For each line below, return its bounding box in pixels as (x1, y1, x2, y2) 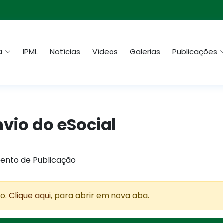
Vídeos (92, 46, 118, 57)
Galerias (130, 46, 160, 57)
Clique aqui (9, 190, 51, 201)
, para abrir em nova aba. (51, 190, 149, 201)
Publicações (172, 46, 217, 57)
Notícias (50, 46, 80, 57)
